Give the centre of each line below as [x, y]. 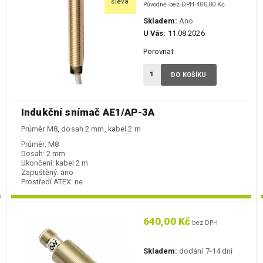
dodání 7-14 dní [205, 251]
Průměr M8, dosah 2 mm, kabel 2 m [81, 129]
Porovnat [158, 52]
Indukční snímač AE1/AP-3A [88, 112]
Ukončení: [38, 163]
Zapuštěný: [40, 173]
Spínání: [34, 191]
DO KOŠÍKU [189, 75]
